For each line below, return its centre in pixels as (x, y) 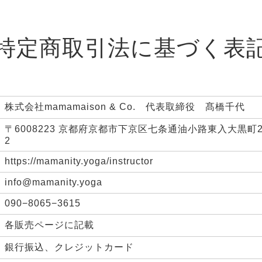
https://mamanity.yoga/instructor (79, 161)
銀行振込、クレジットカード (69, 247)
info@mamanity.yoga (54, 182)
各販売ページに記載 (49, 225)
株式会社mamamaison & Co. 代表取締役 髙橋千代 (125, 107)
